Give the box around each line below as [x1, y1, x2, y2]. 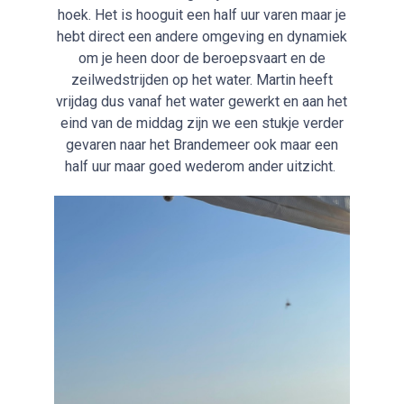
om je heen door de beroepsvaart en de [78, 50, 326, 68]
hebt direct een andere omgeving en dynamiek [56, 28, 347, 46]
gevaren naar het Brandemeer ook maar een [65, 136, 338, 154]
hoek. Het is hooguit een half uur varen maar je [57, 6, 346, 24]
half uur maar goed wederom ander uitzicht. [64, 158, 339, 176]
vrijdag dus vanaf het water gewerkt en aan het [56, 93, 348, 111]
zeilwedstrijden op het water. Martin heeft [70, 71, 333, 89]
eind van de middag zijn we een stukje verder [60, 115, 344, 133]
